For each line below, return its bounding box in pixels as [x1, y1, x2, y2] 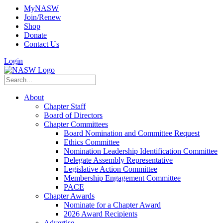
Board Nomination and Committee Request [64, 129, 200, 137]
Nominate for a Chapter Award [64, 201, 161, 209]
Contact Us [24, 40, 59, 48]
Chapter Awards [44, 192, 95, 200]
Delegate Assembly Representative [64, 156, 173, 164]
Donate [24, 31, 47, 39]
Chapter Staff [44, 102, 86, 111]
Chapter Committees [44, 120, 108, 128]
